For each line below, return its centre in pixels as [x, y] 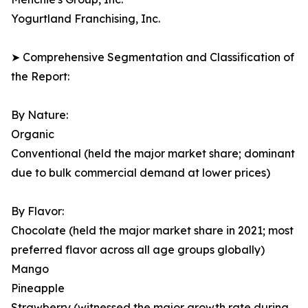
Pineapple [38, 288]
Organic [33, 134]
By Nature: [40, 115]
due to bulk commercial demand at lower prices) [141, 173]
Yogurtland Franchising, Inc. [86, 19]
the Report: [40, 77]
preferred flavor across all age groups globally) [138, 250]
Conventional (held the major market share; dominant [153, 154]
